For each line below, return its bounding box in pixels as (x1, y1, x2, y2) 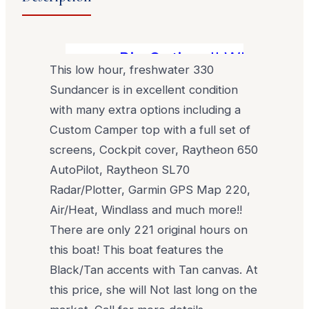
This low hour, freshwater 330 (50, 62, 215, 77)
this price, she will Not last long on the (50, 282, 258, 297)
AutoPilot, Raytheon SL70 (50, 162, 190, 177)
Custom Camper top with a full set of (50, 122, 251, 137)
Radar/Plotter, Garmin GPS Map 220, (50, 182, 251, 197)
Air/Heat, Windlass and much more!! (50, 202, 243, 217)
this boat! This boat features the (50, 242, 224, 257)
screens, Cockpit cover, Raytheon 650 (50, 142, 259, 157)
